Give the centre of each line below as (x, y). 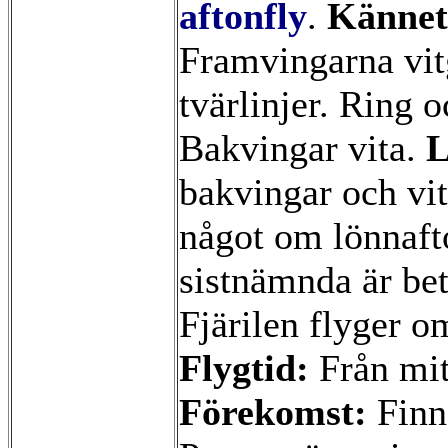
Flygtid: (244, 368)
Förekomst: (273, 412)
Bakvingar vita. (302, 148)
